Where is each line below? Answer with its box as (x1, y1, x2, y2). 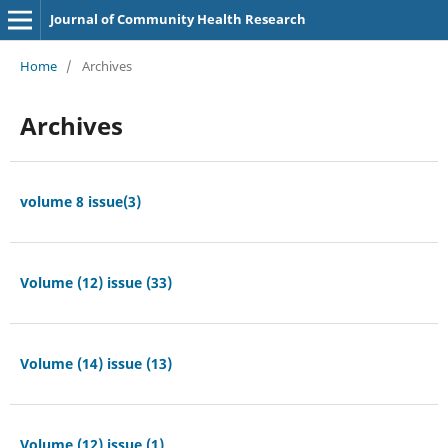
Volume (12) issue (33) (19, 272, 172, 292)
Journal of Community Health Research (49, 10, 306, 28)
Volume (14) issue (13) (19, 353, 172, 373)
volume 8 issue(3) (19, 191, 141, 211)
